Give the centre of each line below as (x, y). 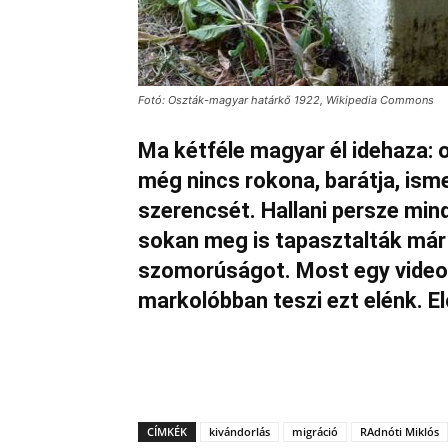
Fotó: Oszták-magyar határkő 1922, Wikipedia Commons (286, 100)
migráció (315, 431)
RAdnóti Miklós (399, 431)
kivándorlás (239, 431)
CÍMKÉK (167, 431)
